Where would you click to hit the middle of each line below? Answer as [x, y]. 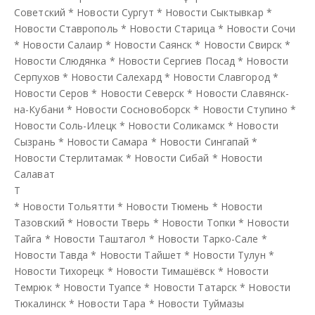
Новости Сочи [261, 28]
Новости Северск [142, 93]
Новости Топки [199, 222]
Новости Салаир [63, 44]
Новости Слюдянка [60, 60]
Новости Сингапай [204, 141]
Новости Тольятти [69, 206]
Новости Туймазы [201, 303]
